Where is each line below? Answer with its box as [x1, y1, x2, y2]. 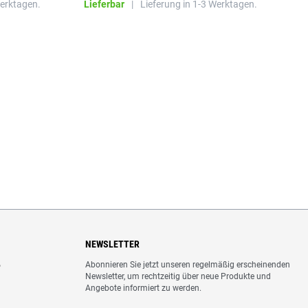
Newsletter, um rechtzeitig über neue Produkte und [85, 272, 271, 281]
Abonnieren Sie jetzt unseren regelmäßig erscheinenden [85, 260, 290, 269]
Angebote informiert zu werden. [85, 283, 201, 293]
